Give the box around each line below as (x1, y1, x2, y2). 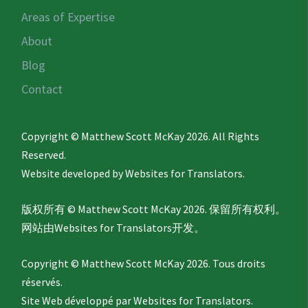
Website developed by (21, 166, 126, 181)
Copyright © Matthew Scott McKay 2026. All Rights (21, 129, 260, 144)
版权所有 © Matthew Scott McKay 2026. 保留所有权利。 (21, 202, 287, 217)
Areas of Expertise (21, 9, 115, 25)
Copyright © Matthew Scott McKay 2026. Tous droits (21, 256, 266, 271)
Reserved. (21, 148, 67, 162)
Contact (21, 81, 63, 98)
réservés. (21, 275, 63, 289)
